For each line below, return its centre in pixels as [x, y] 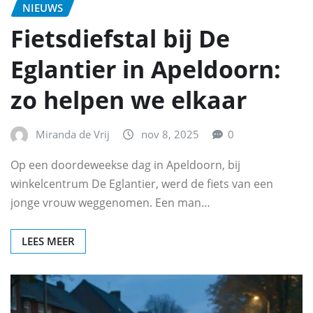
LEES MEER [48, 241]
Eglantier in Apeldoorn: [146, 70]
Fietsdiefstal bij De [120, 39]
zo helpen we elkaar [129, 100]
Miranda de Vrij [73, 134]
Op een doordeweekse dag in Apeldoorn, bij [125, 165]
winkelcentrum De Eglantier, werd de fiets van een [142, 183]
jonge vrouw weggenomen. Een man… [110, 202]
